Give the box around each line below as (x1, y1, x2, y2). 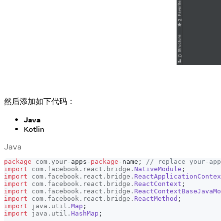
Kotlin (24, 124, 44, 134)
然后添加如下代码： (4, 96, 75, 106)
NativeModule (134, 165, 182, 173)
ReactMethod (134, 194, 178, 202)
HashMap (71, 209, 99, 217)
